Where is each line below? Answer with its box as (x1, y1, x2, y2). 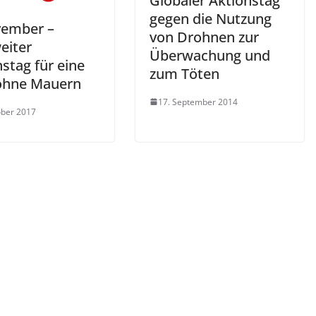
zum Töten (150, 63, 219, 83)
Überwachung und (150, 45, 270, 65)
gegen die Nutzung (150, 8, 272, 28)
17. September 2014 (158, 95, 238, 108)
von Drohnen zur (150, 27, 259, 47)
